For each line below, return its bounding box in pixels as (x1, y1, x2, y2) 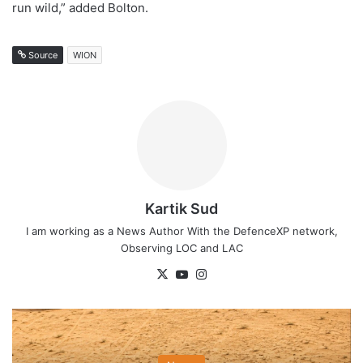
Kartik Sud (145, 200, 218, 218)
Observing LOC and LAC (120, 241, 243, 255)
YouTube (190, 266, 241, 282)
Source (26, 49, 58, 62)
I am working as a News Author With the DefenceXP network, (25, 224, 338, 238)
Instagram (210, 266, 267, 282)
